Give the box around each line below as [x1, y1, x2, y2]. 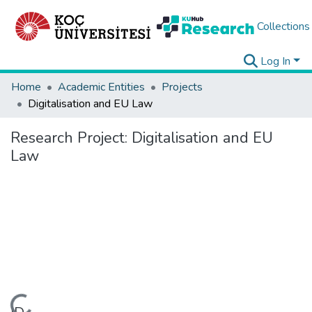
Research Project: [10, 127, 132, 148]
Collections [256, 19, 310, 34]
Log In [260, 54, 291, 69]
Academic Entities [58, 79, 145, 95]
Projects [162, 79, 203, 95]
